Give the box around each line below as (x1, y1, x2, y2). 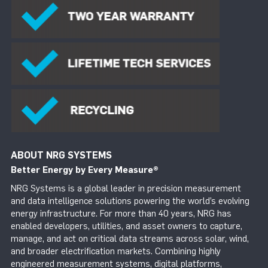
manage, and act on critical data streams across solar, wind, (11, 233, 249, 245)
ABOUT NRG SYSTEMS (11, 149, 112, 161)
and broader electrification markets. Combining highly (11, 246, 221, 257)
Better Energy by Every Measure (11, 164, 153, 175)
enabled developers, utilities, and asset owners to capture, (11, 221, 242, 232)
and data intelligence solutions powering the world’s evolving (11, 196, 249, 207)
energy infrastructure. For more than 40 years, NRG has (11, 208, 232, 220)
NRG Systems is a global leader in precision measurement (11, 183, 241, 194)
